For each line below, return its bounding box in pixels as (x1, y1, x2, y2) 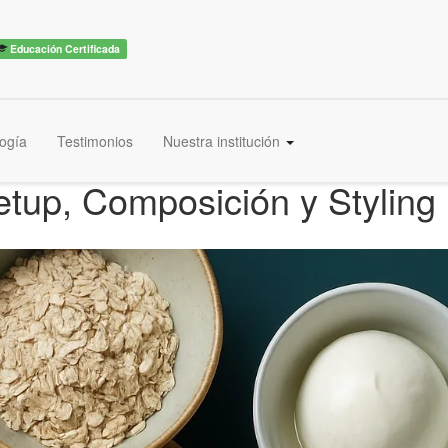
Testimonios (57, 131, 133, 151)
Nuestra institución (163, 131, 284, 151)
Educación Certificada (7, 40, 121, 56)
